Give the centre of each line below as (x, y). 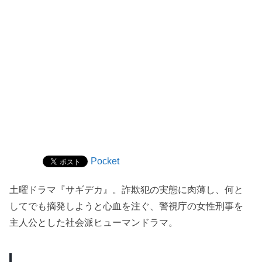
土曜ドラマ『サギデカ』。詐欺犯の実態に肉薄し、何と (127, 190)
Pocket (105, 161)
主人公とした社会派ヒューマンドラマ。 (94, 223)
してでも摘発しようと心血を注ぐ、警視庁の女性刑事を (127, 206)
